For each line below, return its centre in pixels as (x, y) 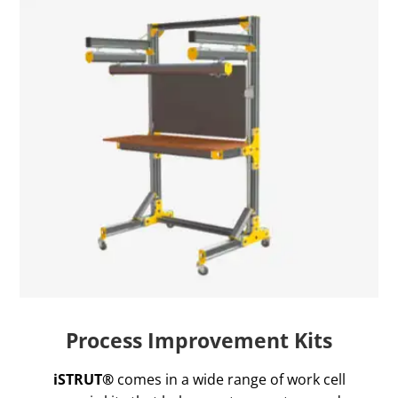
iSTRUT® (85, 380)
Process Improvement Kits (199, 341)
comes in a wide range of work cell (231, 380)
